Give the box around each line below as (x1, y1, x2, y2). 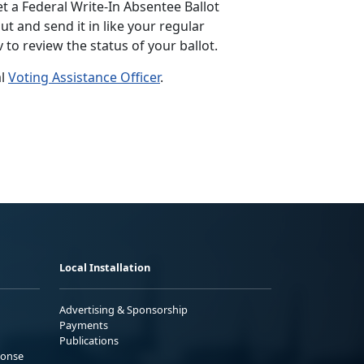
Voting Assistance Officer (8, 67, 160, 86)
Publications (59, 332, 119, 348)
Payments (59, 317, 108, 332)
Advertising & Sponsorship (59, 301, 188, 317)
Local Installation (59, 259, 150, 275)
